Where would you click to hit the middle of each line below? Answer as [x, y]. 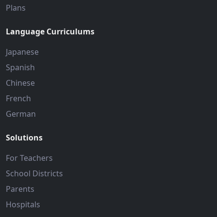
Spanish [20, 67]
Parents [20, 189]
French [18, 98]
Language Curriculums [50, 31]
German [21, 114]
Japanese [22, 52]
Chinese [20, 83]
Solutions [24, 138]
